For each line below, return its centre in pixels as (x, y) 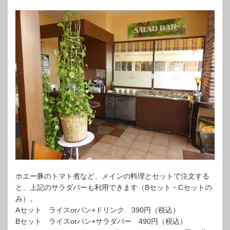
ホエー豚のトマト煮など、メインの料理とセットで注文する (112, 176)
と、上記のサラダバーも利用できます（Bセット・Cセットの (114, 187)
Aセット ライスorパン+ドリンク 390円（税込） (98, 210)
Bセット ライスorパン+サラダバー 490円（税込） (101, 221)
